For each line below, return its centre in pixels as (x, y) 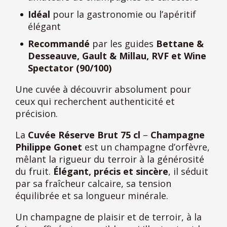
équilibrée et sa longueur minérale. (92, 195)
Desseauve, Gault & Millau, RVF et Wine (117, 55)
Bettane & (180, 43)
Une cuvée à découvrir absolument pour (103, 89)
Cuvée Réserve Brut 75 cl (83, 135)
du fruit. (34, 171)
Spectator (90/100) (70, 68)
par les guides (123, 43)
